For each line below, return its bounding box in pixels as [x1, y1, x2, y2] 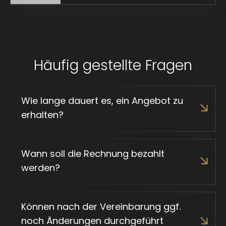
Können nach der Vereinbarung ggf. [21, 200, 181, 213]
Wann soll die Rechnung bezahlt [21, 147, 164, 160]
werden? [21, 161, 60, 174]
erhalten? [21, 108, 64, 121]
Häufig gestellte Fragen [34, 55, 192, 75]
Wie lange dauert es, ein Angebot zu [21, 94, 183, 107]
